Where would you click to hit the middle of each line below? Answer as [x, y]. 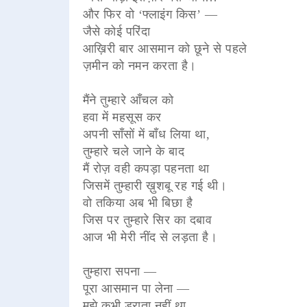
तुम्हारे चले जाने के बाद [134, 151]
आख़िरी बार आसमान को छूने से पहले [165, 48]
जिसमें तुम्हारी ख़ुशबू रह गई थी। [155, 185]
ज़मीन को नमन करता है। [139, 65]
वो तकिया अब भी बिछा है [138, 202]
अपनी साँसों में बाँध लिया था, [146, 134]
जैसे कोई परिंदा [116, 31]
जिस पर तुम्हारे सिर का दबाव [147, 220]
